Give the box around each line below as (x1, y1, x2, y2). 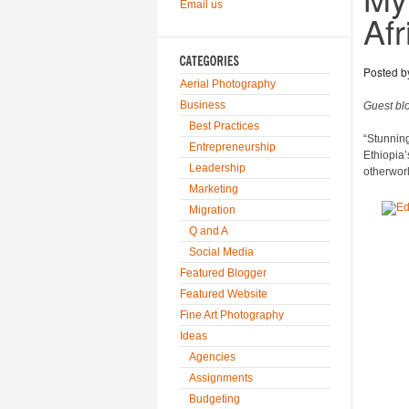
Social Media (189, 246, 254, 258)
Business (180, 99, 225, 111)
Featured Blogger (180, 267, 267, 279)
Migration (189, 204, 236, 216)
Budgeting (189, 393, 240, 405)
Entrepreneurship (189, 141, 276, 153)
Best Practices (189, 120, 259, 132)
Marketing (189, 183, 238, 195)
